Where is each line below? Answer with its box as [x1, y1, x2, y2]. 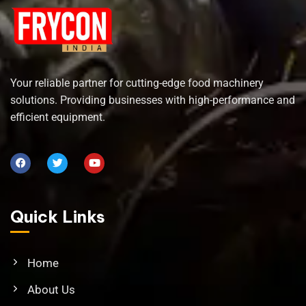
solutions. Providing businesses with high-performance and [10, 93, 295, 107]
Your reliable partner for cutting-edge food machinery [10, 76, 264, 89]
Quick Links [10, 206, 105, 227]
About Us [27, 282, 75, 296]
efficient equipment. [10, 110, 108, 124]
